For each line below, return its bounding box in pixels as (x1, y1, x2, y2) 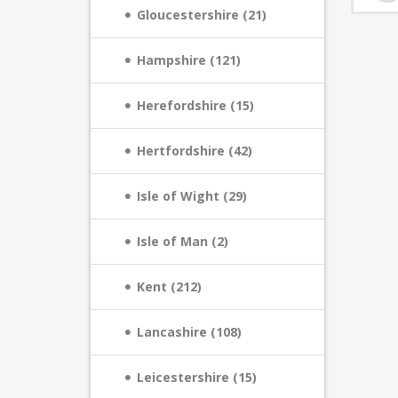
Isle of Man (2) (137, 233, 228, 250)
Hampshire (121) (137, 52, 241, 68)
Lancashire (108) (137, 323, 242, 340)
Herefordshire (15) (137, 97, 254, 114)
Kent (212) (137, 278, 202, 295)
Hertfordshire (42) (137, 142, 252, 159)
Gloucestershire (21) (137, 6, 267, 23)
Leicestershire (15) (137, 369, 257, 386)
